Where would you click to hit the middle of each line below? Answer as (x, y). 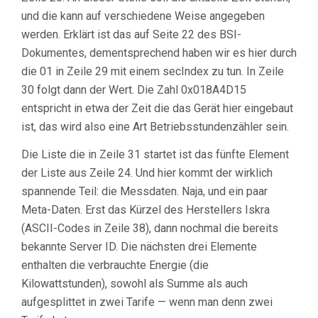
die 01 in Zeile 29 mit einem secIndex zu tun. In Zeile (153, 72)
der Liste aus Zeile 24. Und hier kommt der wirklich (147, 173)
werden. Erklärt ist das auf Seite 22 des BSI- (131, 35)
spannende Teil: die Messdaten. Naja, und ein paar (144, 192)
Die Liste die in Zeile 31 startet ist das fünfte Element (155, 155)
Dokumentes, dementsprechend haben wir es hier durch (159, 53)
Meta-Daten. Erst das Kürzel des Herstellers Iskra (146, 210)
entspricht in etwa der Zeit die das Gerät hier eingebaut (157, 109)
